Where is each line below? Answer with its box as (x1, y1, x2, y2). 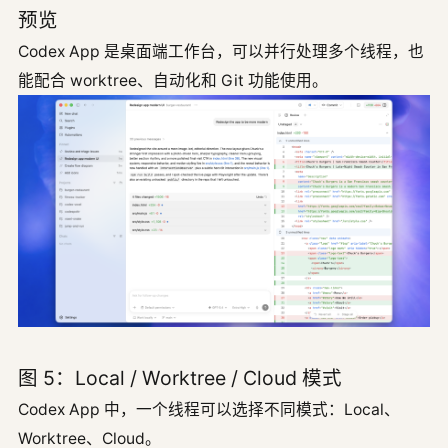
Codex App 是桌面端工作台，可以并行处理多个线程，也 (18, 42, 424, 62)
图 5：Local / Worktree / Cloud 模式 (18, 366, 342, 391)
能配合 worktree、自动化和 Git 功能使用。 (18, 71, 328, 91)
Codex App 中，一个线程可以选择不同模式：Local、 (18, 400, 400, 420)
